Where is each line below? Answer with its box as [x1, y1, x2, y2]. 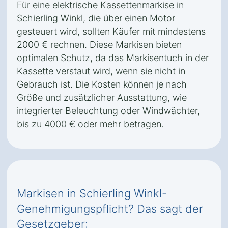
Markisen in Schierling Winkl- [17, 187, 167, 200]
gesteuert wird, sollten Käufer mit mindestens [17, 26, 206, 37]
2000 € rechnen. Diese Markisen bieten [17, 39, 182, 50]
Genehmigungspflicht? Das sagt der [17, 202, 203, 215]
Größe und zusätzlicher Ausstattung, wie [17, 92, 187, 103]
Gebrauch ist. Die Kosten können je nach [17, 79, 187, 90]
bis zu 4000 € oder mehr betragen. [17, 119, 164, 129]
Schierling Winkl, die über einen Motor [17, 13, 175, 23]
